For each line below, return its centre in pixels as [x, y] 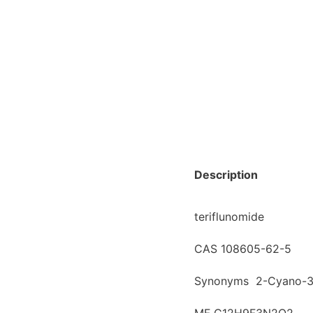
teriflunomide [229, 216]
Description [226, 175]
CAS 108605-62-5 [242, 248]
